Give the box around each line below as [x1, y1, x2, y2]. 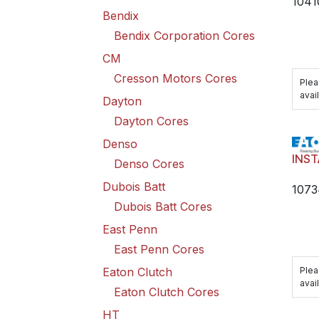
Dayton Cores [114, 114, 189, 128]
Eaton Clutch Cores [114, 285, 219, 299]
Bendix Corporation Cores [114, 28, 255, 43]
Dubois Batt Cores [114, 199, 212, 214]
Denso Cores [114, 157, 184, 171]
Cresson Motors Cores [114, 71, 237, 85]
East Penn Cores [114, 242, 204, 256]
